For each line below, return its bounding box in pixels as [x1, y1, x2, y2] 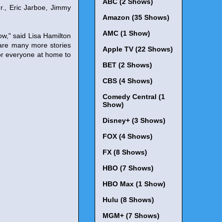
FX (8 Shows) [103, 148, 147, 157]
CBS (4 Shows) [103, 77, 153, 85]
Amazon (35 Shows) [103, 13, 169, 22]
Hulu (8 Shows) [103, 196, 154, 204]
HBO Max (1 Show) [103, 180, 166, 188]
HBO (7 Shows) [103, 164, 154, 172]
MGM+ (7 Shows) [103, 212, 160, 220]
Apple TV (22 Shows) [103, 45, 173, 54]
